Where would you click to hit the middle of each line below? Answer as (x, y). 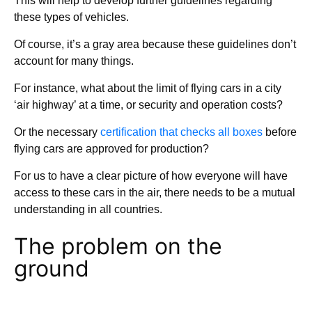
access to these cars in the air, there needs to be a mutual (155, 192)
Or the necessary (57, 132)
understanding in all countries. (88, 209)
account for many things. (74, 61)
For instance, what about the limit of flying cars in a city (148, 88)
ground (52, 268)
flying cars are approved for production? (111, 148)
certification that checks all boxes (181, 132)
